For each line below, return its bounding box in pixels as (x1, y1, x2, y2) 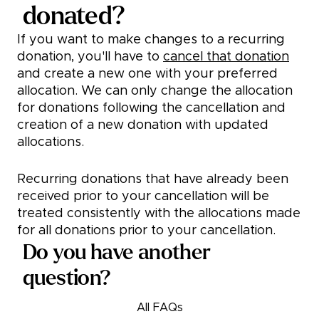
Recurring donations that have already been (17, 173, 288, 187)
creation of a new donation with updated (17, 119, 268, 132)
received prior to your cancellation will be (17, 190, 269, 204)
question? (23, 266, 111, 290)
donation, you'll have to (17, 51, 163, 64)
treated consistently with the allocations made (17, 207, 300, 221)
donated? (23, 2, 125, 31)
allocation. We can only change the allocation (17, 85, 293, 98)
